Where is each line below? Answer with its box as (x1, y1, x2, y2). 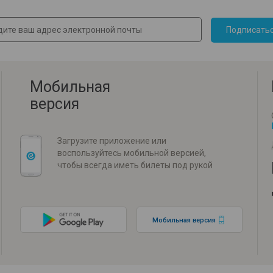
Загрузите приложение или (57, 136, 166, 146)
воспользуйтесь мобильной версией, (57, 148, 206, 158)
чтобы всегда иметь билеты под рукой (57, 160, 213, 170)
